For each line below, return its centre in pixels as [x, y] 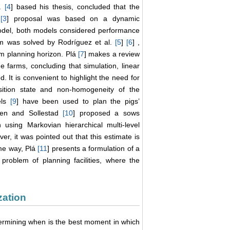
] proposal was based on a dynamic [73, 19]
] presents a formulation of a [94, 149]
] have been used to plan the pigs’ [78, 101]
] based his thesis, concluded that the [75, 7]
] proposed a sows [106, 113]
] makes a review [112, 54]
